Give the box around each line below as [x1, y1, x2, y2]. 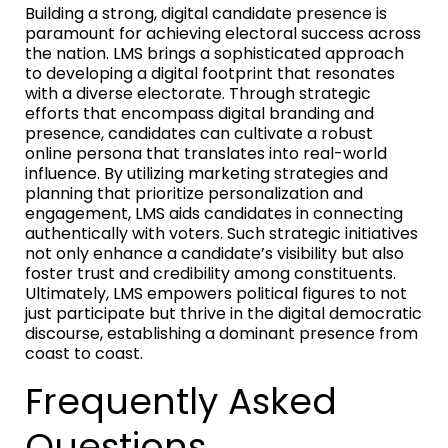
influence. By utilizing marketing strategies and [25, 162, 388, 186]
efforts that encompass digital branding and [25, 102, 374, 126]
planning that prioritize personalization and [25, 182, 363, 206]
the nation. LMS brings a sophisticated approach [25, 42, 404, 66]
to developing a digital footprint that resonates [25, 62, 395, 86]
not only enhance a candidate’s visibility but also [25, 242, 404, 266]
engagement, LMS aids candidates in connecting [25, 202, 403, 226]
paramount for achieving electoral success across [25, 22, 421, 46]
